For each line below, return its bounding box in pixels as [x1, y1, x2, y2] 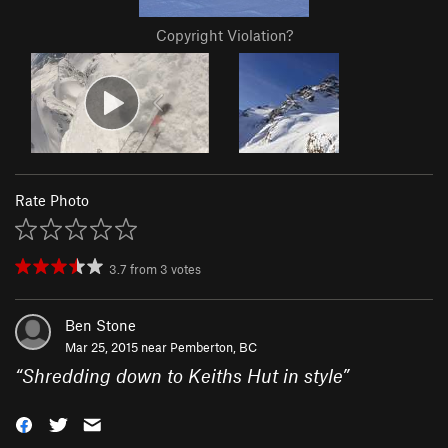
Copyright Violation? [155, 26, 293, 45]
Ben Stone [65, 316, 136, 335]
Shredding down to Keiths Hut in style [22, 364, 342, 388]
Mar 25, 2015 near [65, 339, 170, 356]
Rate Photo [15, 191, 89, 210]
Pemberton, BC [170, 339, 257, 356]
